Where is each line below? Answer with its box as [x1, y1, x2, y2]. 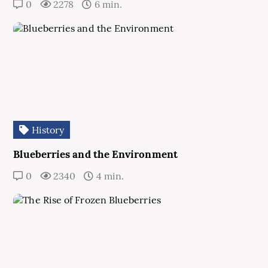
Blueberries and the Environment [13, 148, 178, 161]
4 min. [93, 170, 124, 182]
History [29, 124, 65, 136]
